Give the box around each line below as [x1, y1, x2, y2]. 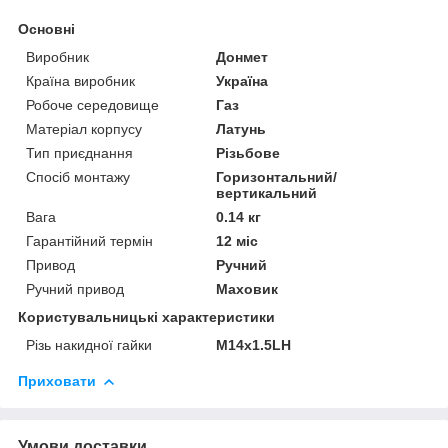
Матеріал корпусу [26, 120, 142, 137]
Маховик [216, 280, 279, 297]
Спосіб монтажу [26, 168, 130, 185]
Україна [216, 72, 269, 89]
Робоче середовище [26, 96, 159, 113]
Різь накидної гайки [26, 336, 152, 353]
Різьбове [216, 144, 281, 161]
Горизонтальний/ [216, 168, 338, 185]
